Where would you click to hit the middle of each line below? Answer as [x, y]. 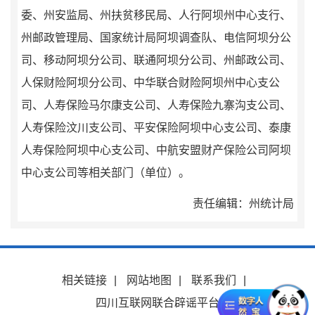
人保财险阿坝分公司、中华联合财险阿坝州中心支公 [150, 83]
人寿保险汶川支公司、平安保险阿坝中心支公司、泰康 [156, 128]
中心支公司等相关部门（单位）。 [105, 173]
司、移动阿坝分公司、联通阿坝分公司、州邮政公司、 [156, 60]
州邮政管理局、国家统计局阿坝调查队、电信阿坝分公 [156, 38]
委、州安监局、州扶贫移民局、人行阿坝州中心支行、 [156, 15]
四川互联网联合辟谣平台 [157, 303]
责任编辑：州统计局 [243, 204]
